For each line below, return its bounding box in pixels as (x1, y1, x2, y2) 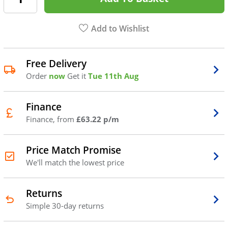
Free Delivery (25, 56, 87, 70)
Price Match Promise (25, 143, 121, 156)
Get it (67, 70, 88, 81)
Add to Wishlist (91, 23, 150, 35)
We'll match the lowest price (25, 157, 124, 167)
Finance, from (25, 113, 76, 124)
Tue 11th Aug (88, 70, 138, 81)
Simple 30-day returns (25, 200, 104, 211)
